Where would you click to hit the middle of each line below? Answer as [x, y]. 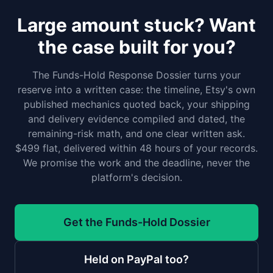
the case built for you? [136, 47]
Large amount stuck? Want [136, 25]
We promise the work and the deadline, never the [136, 163]
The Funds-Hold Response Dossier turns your [136, 75]
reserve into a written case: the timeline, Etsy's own [136, 90]
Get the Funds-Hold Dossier [136, 222]
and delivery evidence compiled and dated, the [136, 119]
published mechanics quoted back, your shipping [136, 104]
